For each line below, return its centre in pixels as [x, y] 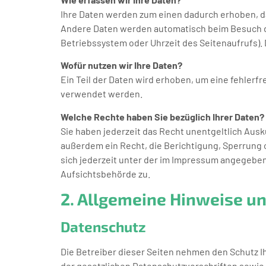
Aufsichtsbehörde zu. [105, 173]
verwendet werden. [102, 94]
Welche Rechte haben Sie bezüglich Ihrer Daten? [162, 116]
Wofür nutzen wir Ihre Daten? [121, 65]
